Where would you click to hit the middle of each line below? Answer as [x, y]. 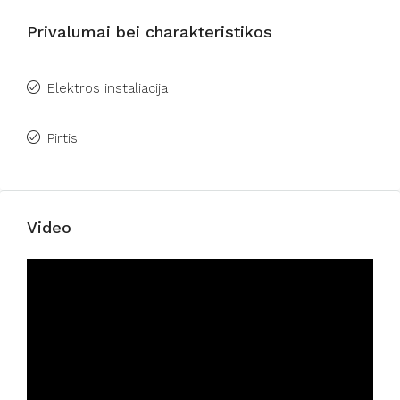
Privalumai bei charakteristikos [150, 32]
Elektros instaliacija [108, 88]
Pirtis [62, 138]
